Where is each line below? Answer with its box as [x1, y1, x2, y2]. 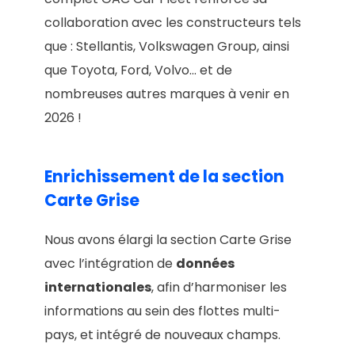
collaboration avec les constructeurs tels [44, 13, 301, 32]
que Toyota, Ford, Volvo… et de [44, 61, 232, 80]
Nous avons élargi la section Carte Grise [44, 230, 292, 249]
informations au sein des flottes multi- [44, 301, 281, 320]
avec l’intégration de [44, 254, 176, 273]
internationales [44, 277, 151, 296]
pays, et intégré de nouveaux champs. [44, 325, 281, 344]
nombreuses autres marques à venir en [44, 85, 289, 104]
